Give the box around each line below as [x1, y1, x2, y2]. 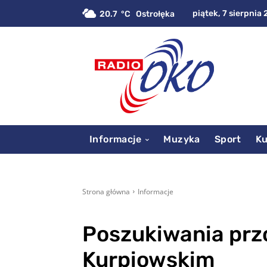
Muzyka [163, 133, 200, 145]
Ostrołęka [136, 8, 175, 19]
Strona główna [82, 186, 130, 197]
